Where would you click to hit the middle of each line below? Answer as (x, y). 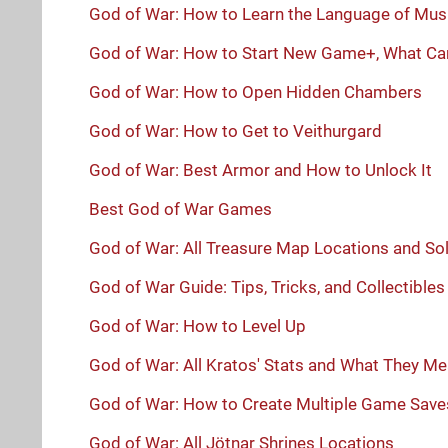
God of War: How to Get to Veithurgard (235, 130)
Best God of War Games (180, 208)
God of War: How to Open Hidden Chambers (255, 91)
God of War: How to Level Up (197, 325)
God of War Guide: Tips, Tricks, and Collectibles (267, 286)
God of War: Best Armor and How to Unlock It (260, 169)
